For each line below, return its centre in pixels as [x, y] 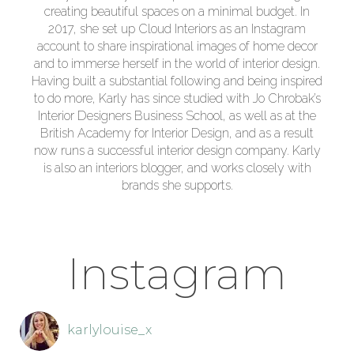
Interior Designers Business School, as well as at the [177, 116]
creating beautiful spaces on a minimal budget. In [177, 12]
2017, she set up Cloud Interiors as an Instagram [177, 29]
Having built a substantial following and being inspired [177, 81]
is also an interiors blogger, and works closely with [177, 168]
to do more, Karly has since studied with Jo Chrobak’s [177, 99]
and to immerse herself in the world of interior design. [177, 64]
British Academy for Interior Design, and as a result [177, 134]
